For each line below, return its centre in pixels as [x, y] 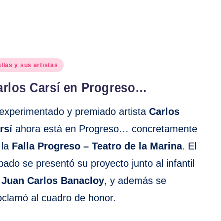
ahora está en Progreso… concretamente [105, 129]
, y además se [135, 181]
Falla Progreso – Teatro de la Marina [97, 146]
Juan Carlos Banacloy [53, 181]
